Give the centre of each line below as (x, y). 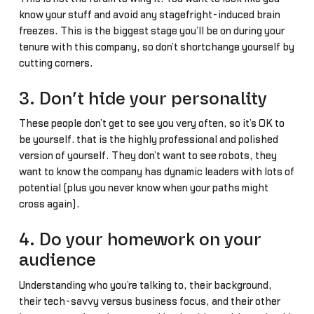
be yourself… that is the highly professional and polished (148, 140)
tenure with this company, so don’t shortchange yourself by (156, 47)
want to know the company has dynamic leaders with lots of (156, 172)
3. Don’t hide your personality (143, 99)
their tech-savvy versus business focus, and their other (149, 302)
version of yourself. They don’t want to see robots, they (148, 156)
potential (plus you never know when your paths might (143, 189)
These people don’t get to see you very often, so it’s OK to (151, 124)
